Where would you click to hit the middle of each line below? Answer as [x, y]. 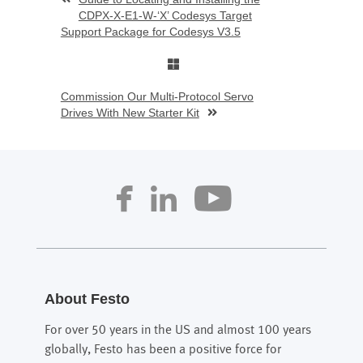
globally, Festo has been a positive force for [162, 349]
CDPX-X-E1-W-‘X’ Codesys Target [165, 15]
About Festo [87, 299]
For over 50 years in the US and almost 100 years [177, 330]
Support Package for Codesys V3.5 [150, 31]
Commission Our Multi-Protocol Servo [157, 96]
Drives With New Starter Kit [130, 112]
